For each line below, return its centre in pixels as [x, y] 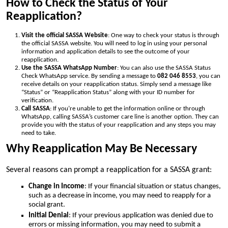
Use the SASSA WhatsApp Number [69, 68]
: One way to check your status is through [164, 36]
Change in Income [56, 187]
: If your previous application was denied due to [141, 216]
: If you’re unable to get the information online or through [127, 109]
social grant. [47, 205]
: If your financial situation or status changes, [153, 187]
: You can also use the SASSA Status [164, 68]
